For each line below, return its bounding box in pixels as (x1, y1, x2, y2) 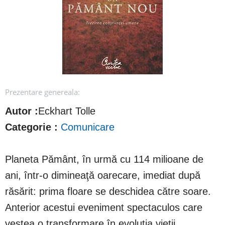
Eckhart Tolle (38, 105, 95, 117)
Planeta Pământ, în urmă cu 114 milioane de (5, 154, 203, 165)
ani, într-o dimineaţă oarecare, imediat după (5, 170, 200, 181)
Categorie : (5, 122, 58, 133)
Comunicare (61, 122, 115, 133)
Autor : (5, 105, 38, 117)
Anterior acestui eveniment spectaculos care (5, 202, 202, 213)
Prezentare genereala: (5, 87, 80, 97)
